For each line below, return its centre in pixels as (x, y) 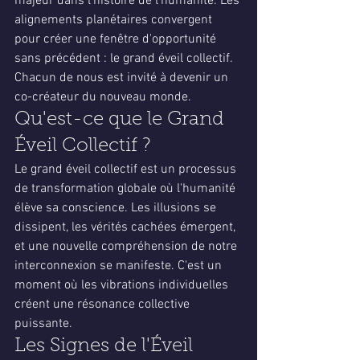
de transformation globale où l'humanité (127, 189)
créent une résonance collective (104, 305)
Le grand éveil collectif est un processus (127, 170)
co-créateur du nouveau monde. (103, 97)
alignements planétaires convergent (115, 20)
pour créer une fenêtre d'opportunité (117, 39)
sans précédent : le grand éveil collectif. (125, 59)
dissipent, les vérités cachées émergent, (127, 227)
